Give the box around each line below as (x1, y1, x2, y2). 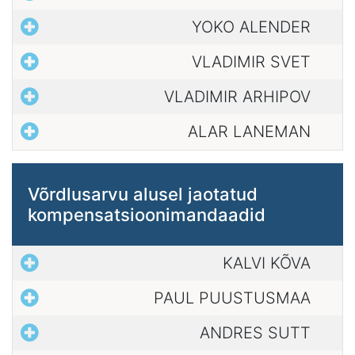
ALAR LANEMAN (188, 122, 311, 142)
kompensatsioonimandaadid (28, 204, 265, 225)
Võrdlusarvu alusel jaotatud (28, 183, 258, 204)
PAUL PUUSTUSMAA (154, 288, 311, 307)
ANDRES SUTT (200, 323, 311, 343)
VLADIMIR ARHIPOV (164, 87, 311, 107)
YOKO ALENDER (192, 17, 311, 36)
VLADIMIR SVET (192, 52, 311, 72)
